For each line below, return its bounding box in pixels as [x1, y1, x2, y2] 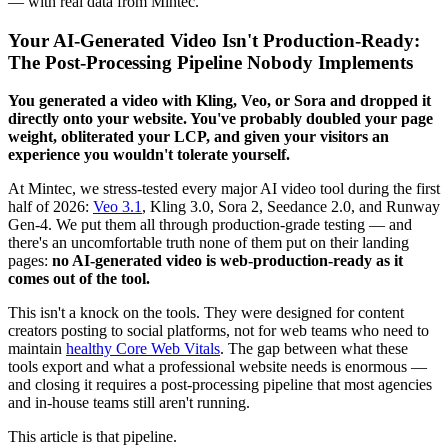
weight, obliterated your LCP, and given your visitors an [8, 128, 389, 146]
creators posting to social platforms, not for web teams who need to [8, 322, 429, 340]
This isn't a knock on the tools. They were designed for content [8, 304, 404, 322]
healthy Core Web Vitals [66, 340, 220, 358]
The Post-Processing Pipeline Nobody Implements [8, 51, 413, 73]
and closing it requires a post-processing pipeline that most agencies [8, 376, 432, 394]
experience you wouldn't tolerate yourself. [8, 146, 290, 164]
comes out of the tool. [8, 270, 150, 288]
